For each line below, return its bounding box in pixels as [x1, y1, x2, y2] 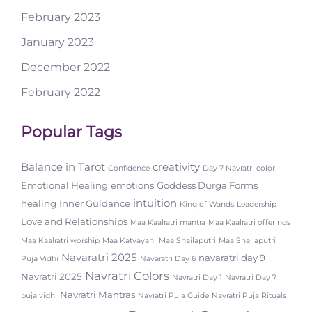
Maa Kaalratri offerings [208, 218, 290, 227]
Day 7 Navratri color [203, 164, 275, 173]
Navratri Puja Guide [138, 291, 209, 300]
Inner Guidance [59, 198, 130, 209]
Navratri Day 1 [172, 273, 222, 282]
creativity [153, 160, 200, 173]
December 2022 [21, 61, 110, 74]
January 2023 [21, 36, 94, 49]
